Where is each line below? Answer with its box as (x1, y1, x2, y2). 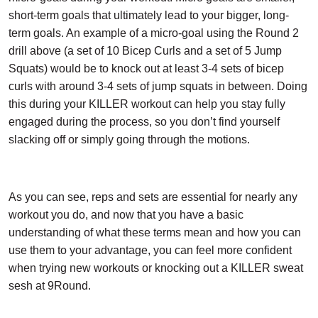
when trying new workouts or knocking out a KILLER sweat (9, 261, 303, 274)
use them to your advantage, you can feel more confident (9, 243, 292, 256)
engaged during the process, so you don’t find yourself (9, 115, 280, 128)
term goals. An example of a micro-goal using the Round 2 (9, 26, 299, 39)
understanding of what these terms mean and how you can (9, 226, 301, 238)
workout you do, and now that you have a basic (9, 208, 243, 221)
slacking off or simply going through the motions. (9, 133, 250, 146)
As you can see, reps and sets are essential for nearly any (9, 190, 297, 203)
